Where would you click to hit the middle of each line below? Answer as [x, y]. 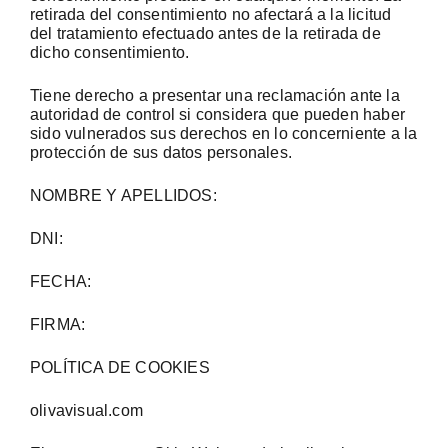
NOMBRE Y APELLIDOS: [123, 195]
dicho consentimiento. [110, 52]
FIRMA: [58, 324]
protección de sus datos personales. [161, 152]
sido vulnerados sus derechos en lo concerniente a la [224, 133]
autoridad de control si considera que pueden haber [218, 114]
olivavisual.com [86, 410]
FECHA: [61, 281]
